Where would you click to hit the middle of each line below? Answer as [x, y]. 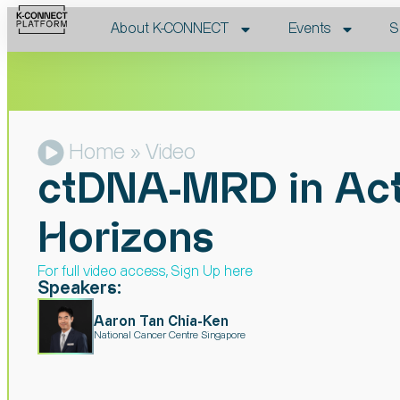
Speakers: [79, 289]
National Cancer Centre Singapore [170, 335]
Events [309, 29]
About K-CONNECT [170, 29]
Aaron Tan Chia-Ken [161, 322]
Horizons [126, 239]
